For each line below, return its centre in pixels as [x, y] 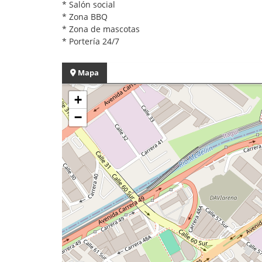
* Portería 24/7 [91, 41]
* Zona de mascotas [101, 29]
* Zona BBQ [85, 16]
